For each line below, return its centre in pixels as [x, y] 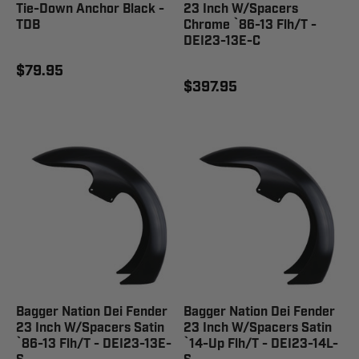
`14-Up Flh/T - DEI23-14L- [261, 344]
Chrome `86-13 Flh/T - [250, 25]
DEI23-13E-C [222, 41]
